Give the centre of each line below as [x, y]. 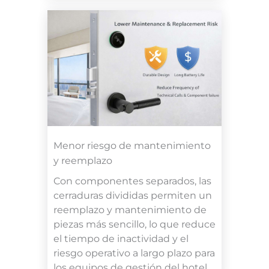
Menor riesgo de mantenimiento [132, 146]
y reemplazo [83, 161]
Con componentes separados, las [132, 181]
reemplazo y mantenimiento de [130, 210]
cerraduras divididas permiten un [133, 196]
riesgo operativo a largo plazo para [134, 253]
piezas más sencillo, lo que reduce [134, 225]
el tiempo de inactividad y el [121, 239]
